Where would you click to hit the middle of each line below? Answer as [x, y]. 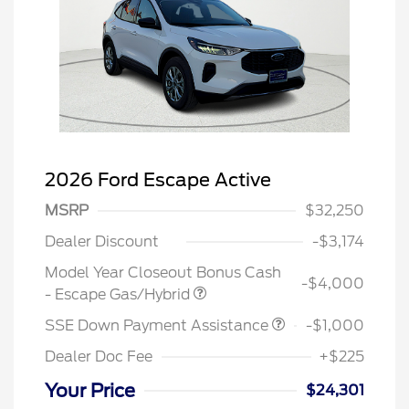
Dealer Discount [102, 241]
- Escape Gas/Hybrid [119, 294]
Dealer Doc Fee [99, 356]
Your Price [90, 390]
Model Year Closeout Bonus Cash [163, 272]
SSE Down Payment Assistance [158, 325]
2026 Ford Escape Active [158, 179]
